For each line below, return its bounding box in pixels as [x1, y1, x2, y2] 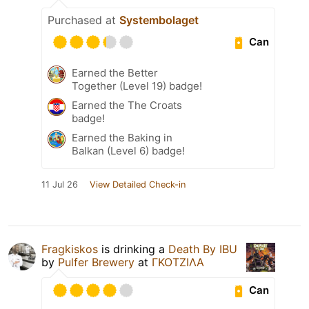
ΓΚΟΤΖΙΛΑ [152, 255, 204, 269]
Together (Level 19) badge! [72, 79, 202, 92]
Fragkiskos [41, 241, 98, 256]
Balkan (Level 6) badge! [72, 143, 185, 157]
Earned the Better [72, 66, 158, 79]
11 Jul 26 [41, 179, 78, 190]
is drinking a [98, 241, 168, 256]
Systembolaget [119, 12, 199, 27]
